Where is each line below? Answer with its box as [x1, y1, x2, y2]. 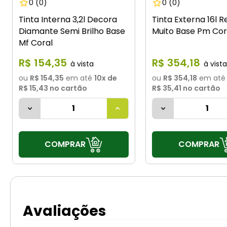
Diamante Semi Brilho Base [18, 25, 125, 37]
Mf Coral [18, 37, 53, 49]
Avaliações [23, 201, 106, 221]
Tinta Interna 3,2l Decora [18, 14, 117, 26]
